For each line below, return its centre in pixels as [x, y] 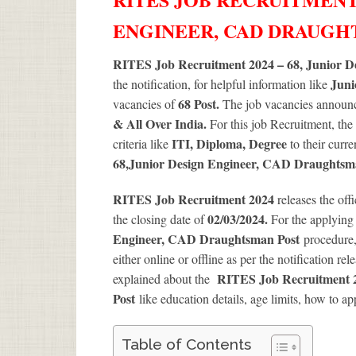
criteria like [142, 143]
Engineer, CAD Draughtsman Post [208, 238]
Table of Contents [186, 344]
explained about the [165, 278]
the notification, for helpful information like [222, 83]
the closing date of [160, 219]
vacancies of [145, 103]
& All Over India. [161, 123]
